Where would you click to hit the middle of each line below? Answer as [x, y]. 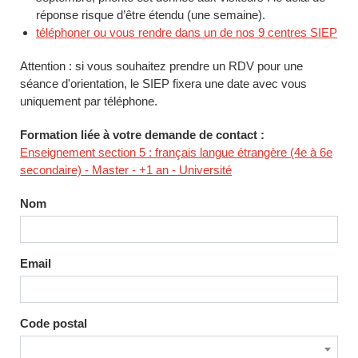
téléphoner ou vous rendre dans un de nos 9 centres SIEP [187, 32]
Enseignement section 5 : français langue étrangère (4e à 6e [176, 152]
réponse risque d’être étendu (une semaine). [151, 15]
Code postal [54, 323]
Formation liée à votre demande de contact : [142, 135]
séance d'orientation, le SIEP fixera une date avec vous [163, 84]
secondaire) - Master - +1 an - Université [126, 170]
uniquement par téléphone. [89, 101]
